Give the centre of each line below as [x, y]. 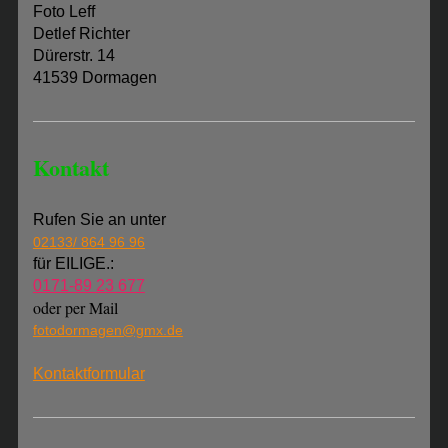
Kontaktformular [88, 374]
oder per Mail [75, 308]
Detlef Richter [81, 34]
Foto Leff [63, 12]
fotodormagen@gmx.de [107, 330]
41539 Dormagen [94, 78]
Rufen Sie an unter [99, 220]
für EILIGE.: [73, 264]
